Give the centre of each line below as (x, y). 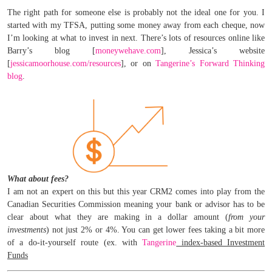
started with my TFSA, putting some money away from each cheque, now (136, 25)
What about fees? (38, 178)
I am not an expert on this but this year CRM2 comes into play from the (136, 191)
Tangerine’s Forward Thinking (210, 64)
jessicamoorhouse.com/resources (66, 64)
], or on (138, 64)
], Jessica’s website (213, 51)
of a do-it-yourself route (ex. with (75, 242)
